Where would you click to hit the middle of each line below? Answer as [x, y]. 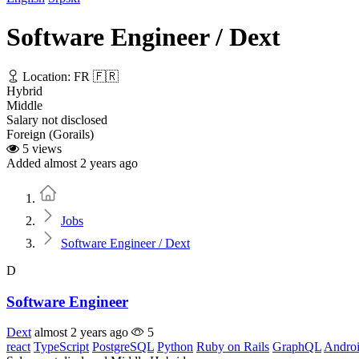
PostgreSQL [123, 347]
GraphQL [297, 347]
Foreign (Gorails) [50, 134]
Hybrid [24, 91]
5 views [40, 148]
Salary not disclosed [57, 119]
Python [175, 347]
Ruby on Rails [233, 347]
